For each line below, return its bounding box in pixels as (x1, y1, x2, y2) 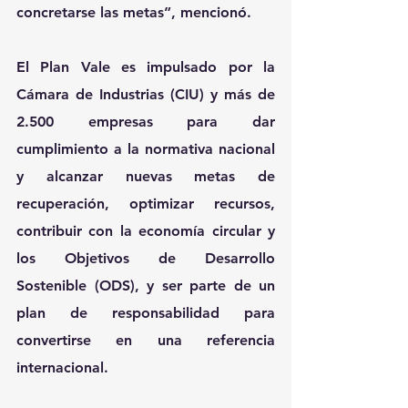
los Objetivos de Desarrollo (16, 249, 275, 267)
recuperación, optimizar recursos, (16, 194, 275, 212)
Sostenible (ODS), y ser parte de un (16, 276, 275, 294)
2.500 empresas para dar (16, 112, 275, 130)
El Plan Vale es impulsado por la (16, 57, 275, 76)
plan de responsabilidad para (16, 303, 275, 321)
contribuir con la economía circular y (16, 221, 275, 240)
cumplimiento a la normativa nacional (16, 139, 275, 158)
